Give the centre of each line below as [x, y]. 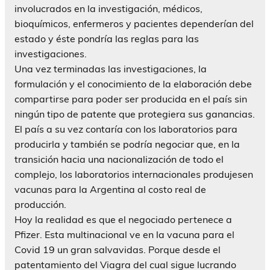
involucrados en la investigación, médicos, [108, 8]
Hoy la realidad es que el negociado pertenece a [123, 219]
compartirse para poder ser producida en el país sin [131, 99]
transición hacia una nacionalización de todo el [119, 159]
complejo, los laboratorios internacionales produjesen [134, 174]
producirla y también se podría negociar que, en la [127, 144]
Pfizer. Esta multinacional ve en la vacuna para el [124, 234]
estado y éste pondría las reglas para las [107, 38]
